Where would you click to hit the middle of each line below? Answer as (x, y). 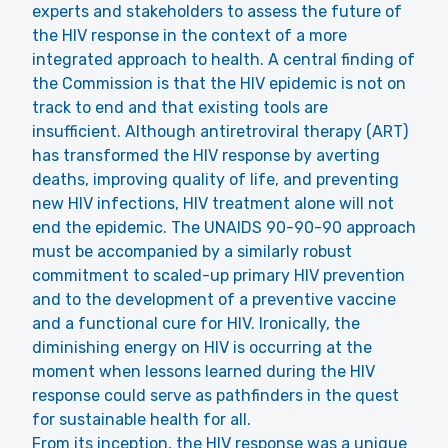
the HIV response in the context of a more (189, 35)
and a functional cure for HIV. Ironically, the (196, 323)
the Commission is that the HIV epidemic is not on (219, 83)
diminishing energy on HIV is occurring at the (202, 347)
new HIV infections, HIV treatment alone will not (213, 203)
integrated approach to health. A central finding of (223, 59)
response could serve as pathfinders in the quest (215, 395)
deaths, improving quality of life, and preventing (215, 179)
